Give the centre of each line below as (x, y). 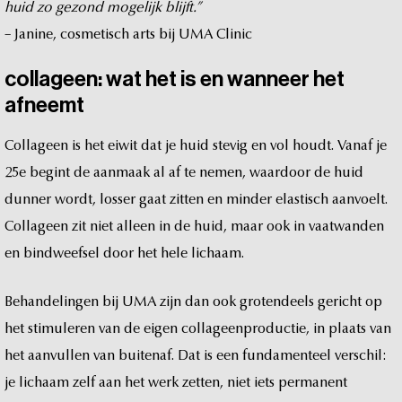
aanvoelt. (360, 200)
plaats (347, 329)
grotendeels (277, 302)
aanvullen (59, 356)
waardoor (280, 173)
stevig (230, 146)
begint (50, 173)
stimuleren (61, 329)
